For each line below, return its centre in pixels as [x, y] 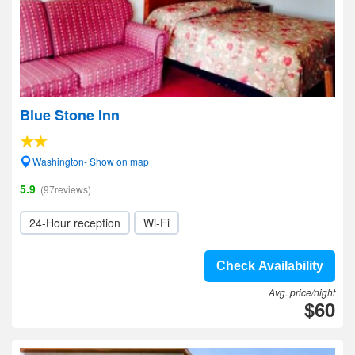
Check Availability [270, 266]
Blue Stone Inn [70, 115]
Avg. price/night [302, 292]
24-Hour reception [75, 223]
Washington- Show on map [91, 161]
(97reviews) [66, 189]
